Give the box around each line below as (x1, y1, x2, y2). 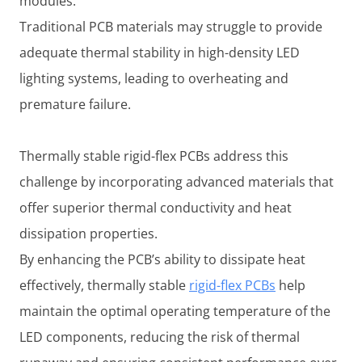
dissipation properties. (19, 224, 158, 242)
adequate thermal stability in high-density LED (19, 43, 300, 61)
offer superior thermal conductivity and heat (19, 198, 292, 217)
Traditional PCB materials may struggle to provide (19, 17, 322, 36)
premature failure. (19, 95, 131, 113)
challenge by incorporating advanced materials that (19, 172, 334, 191)
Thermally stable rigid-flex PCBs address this (19, 146, 288, 165)
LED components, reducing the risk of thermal (19, 327, 300, 346)
